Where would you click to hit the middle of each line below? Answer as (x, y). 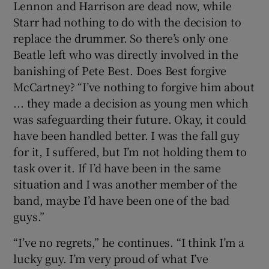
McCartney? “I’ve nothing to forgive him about (134, 86)
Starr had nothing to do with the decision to (127, 21)
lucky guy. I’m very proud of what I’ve (111, 258)
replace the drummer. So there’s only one (121, 38)
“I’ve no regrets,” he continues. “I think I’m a (129, 242)
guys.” (29, 216)
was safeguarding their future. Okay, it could (130, 119)
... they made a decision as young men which (131, 102)
